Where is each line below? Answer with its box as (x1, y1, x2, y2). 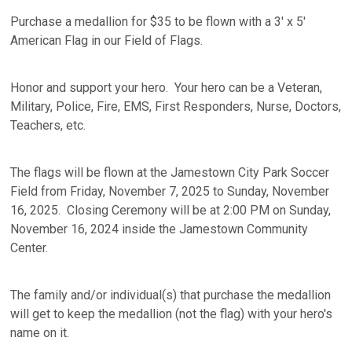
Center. (10, 240, 52, 256)
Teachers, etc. (10, 118, 90, 134)
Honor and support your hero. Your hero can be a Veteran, (10, 80, 323, 96)
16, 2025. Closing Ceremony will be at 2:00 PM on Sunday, (10, 203, 332, 218)
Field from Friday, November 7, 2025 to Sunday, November (10, 184, 330, 200)
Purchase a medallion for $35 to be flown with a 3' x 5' (10, 14, 306, 30)
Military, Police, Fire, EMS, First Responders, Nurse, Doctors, (10, 99, 342, 115)
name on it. (10, 325, 70, 341)
